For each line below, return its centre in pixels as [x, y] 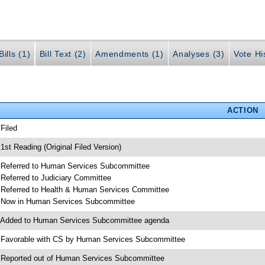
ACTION [243, 110]
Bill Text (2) [63, 54]
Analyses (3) [199, 54]
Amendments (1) [130, 54]
